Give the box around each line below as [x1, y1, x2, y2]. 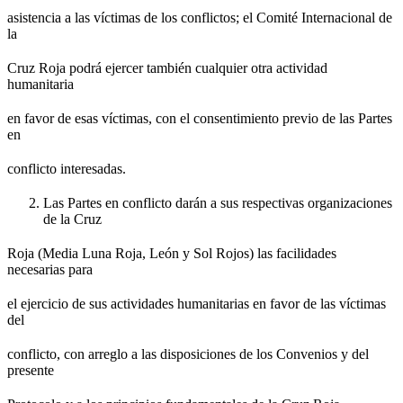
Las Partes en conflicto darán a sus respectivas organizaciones [43, 195, 392, 211]
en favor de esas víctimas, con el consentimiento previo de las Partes [7, 111, 392, 127]
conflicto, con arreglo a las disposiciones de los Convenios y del [7, 346, 369, 363]
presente [7, 363, 54, 379]
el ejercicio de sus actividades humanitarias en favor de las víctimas [7, 296, 386, 312]
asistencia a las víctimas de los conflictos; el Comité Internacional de [7, 10, 392, 26]
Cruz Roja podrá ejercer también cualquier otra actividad [7, 60, 327, 76]
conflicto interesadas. [7, 161, 126, 177]
